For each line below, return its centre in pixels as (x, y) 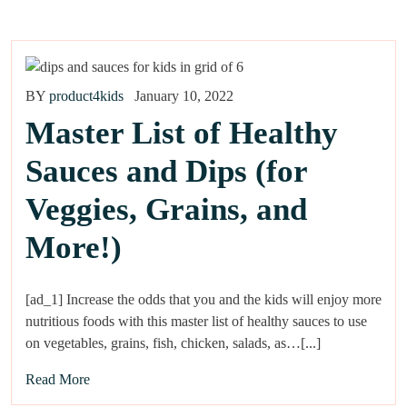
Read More (58, 379)
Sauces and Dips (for (166, 171)
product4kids (86, 95)
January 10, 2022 (184, 95)
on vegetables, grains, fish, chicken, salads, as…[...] (173, 342)
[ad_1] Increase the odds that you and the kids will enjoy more (203, 299)
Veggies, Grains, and (166, 209)
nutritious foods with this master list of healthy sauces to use (196, 321)
